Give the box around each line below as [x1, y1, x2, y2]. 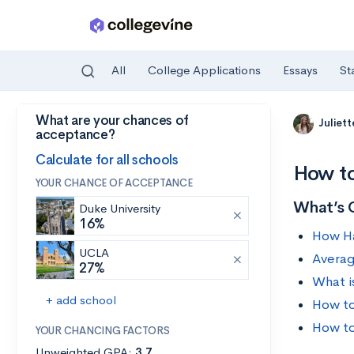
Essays [283, 62, 318, 78]
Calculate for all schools [36, 151, 179, 168]
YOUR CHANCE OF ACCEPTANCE [36, 176, 193, 190]
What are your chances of [36, 112, 189, 129]
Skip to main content [17, 116, 128, 131]
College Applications [148, 62, 261, 78]
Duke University [79, 201, 160, 216]
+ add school [46, 292, 116, 307]
